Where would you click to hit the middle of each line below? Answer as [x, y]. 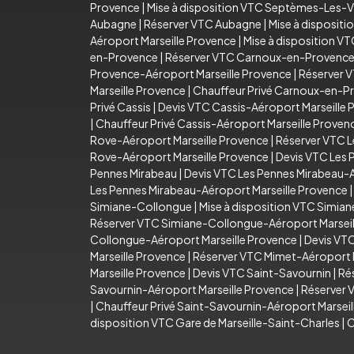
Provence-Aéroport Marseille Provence [191, 73]
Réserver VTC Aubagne [203, 23]
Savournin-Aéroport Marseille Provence [192, 289]
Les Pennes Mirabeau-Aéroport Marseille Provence [219, 189]
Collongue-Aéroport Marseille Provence [194, 239]
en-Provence [124, 56]
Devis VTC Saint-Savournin [262, 272]
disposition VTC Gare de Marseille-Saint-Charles [215, 322]
